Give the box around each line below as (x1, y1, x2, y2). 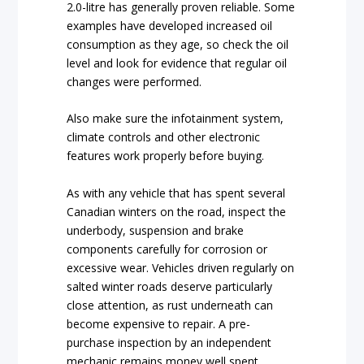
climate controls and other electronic (67, 129, 261, 145)
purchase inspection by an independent (67, 334, 272, 350)
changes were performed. (67, 74, 202, 90)
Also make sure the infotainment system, (67, 110, 284, 127)
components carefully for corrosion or (67, 240, 268, 257)
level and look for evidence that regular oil (67, 55, 288, 71)
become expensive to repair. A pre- (67, 315, 251, 331)
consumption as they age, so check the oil (67, 37, 289, 53)
